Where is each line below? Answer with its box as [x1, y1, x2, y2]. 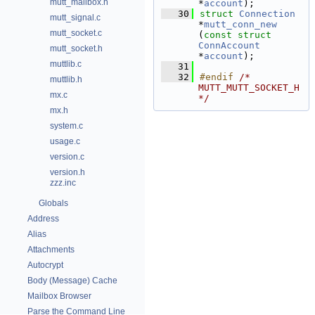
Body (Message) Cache [27, 276, 117, 285]
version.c [50, 152, 84, 162]
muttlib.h [50, 75, 82, 84]
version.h [50, 167, 85, 177]
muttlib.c [50, 59, 82, 69]
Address [27, 214, 59, 224]
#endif [200, 72, 239, 82]
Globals [39, 198, 68, 208]
